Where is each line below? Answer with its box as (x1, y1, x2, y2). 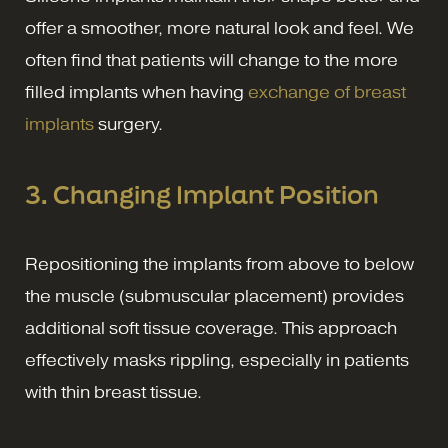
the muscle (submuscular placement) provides (25, 286, 404, 306)
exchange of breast (248, 82, 406, 102)
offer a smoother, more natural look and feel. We (25, 18, 414, 38)
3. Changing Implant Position (25, 177, 379, 211)
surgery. (94, 114, 163, 134)
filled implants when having (25, 82, 248, 102)
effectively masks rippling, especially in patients (25, 350, 409, 370)
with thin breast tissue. (25, 382, 202, 402)
